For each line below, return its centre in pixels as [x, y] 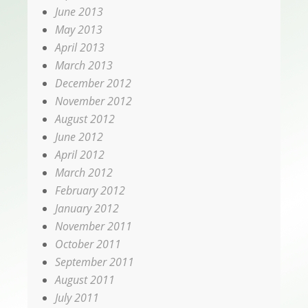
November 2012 [93, 101]
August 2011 [85, 280]
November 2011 [93, 227]
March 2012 [84, 173]
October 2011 [88, 244]
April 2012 [80, 155]
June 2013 [79, 12]
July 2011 [77, 298]
